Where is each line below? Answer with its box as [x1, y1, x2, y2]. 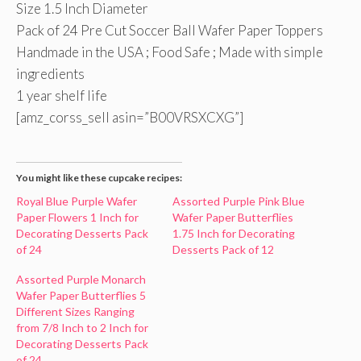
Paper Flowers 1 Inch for [16, 210, 139, 224]
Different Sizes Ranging [16, 305, 135, 318]
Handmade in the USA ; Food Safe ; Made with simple [16, 43, 323, 60]
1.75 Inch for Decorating [172, 226, 295, 240]
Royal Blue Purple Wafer [16, 194, 137, 208]
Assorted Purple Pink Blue [172, 194, 305, 208]
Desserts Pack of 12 [172, 243, 274, 256]
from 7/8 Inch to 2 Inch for [16, 321, 148, 334]
